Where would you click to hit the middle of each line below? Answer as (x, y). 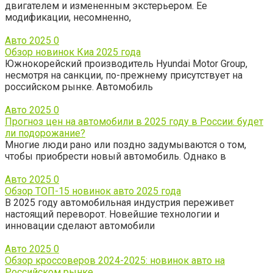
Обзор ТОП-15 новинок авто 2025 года (93, 191)
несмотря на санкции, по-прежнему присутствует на (124, 76)
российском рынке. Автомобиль (79, 87)
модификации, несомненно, (68, 18)
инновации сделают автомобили (80, 226)
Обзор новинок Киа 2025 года (73, 52)
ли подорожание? (45, 133)
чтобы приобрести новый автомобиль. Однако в (115, 157)
